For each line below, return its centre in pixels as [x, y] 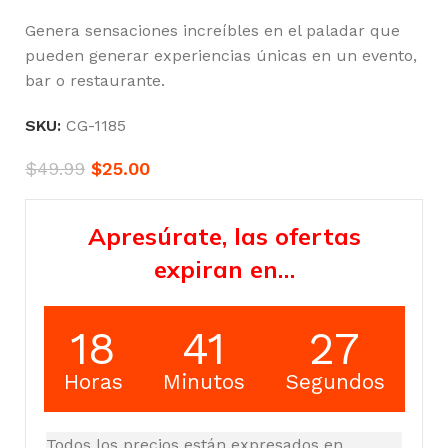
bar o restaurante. [95, 80]
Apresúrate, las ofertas [224, 235]
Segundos [334, 381]
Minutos [203, 381]
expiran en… [224, 268]
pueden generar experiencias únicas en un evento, [221, 55]
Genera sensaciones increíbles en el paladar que [212, 30]
